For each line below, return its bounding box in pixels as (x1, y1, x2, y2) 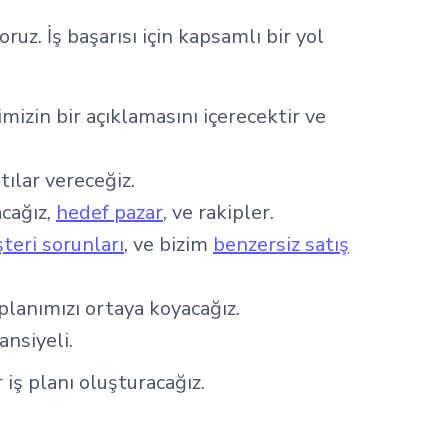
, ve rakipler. (163, 199, 274, 226)
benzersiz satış (213, 231, 349, 258)
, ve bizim (124, 231, 213, 258)
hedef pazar (56, 199, 163, 226)
